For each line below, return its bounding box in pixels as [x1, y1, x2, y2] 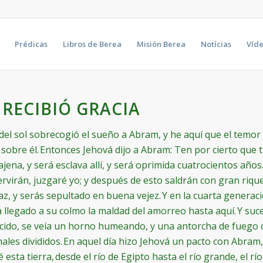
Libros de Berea [62, 39, 122, 49]
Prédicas [14, 39, 48, 49]
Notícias [200, 39, 231, 49]
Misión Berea [136, 39, 186, 49]
